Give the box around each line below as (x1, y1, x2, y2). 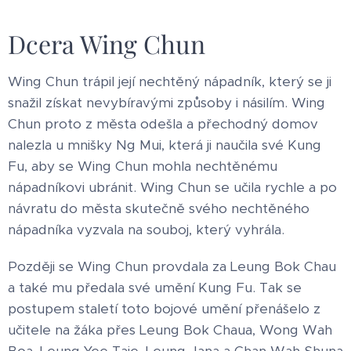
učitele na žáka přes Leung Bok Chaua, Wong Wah (8, 320, 332, 338)
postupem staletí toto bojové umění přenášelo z (8, 299, 320, 317)
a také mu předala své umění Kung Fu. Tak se (8, 278, 302, 296)
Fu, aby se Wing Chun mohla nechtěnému (8, 157, 277, 175)
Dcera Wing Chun (8, 26, 205, 60)
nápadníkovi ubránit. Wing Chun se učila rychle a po (8, 178, 337, 196)
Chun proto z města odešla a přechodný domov (8, 114, 318, 132)
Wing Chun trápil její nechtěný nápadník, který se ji (8, 72, 331, 90)
